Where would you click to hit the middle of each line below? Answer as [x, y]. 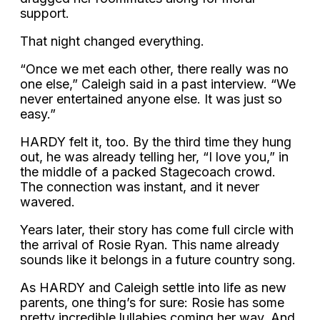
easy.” [38, 114]
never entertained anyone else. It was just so [151, 99]
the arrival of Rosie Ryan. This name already [150, 245]
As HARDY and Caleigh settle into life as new [153, 288]
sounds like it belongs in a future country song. [158, 260]
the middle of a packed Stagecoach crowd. [148, 172]
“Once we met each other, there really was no [154, 69]
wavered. [47, 202]
